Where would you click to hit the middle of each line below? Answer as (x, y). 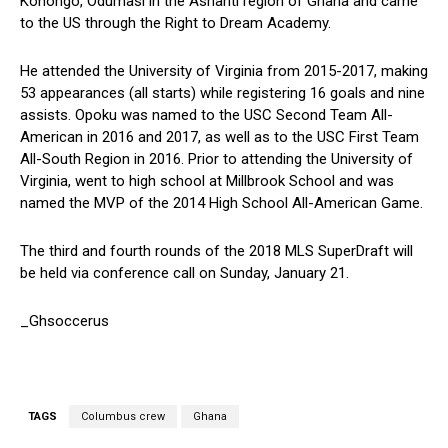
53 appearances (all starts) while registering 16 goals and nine (222, 93)
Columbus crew (123, 417)
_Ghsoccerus (64, 321)
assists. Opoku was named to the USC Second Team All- (206, 115)
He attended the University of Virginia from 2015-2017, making (224, 71)
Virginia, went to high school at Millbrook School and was (207, 181)
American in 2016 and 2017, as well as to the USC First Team (219, 137)
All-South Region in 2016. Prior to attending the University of (216, 159)
